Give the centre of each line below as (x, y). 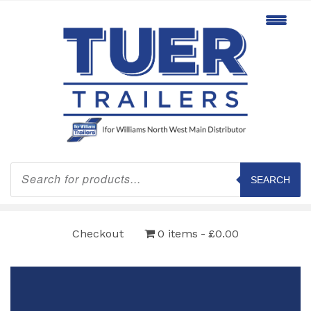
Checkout (98, 233)
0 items (178, 233)
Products (31, 166)
